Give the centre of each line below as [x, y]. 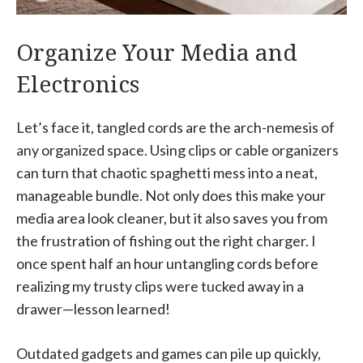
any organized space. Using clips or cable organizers [177, 150]
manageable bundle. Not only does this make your [171, 196]
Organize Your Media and [157, 52]
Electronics [78, 84]
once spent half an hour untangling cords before [167, 264]
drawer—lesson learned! [93, 309]
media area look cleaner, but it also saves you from [172, 218]
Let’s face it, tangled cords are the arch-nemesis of [175, 128]
